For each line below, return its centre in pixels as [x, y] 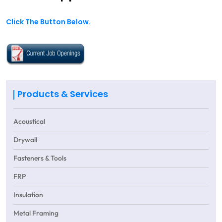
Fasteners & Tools [40, 159]
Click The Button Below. [48, 23]
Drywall [25, 140]
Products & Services [63, 95]
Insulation [28, 195]
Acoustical [29, 122]
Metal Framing [36, 214]
